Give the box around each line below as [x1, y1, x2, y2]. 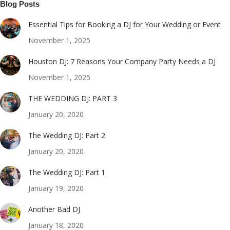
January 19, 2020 [28, 183, 84, 193]
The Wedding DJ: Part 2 [28, 130, 105, 140]
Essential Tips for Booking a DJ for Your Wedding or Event [28, 20, 221, 29]
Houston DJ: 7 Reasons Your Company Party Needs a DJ [28, 56, 216, 66]
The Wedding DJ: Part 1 [28, 167, 105, 177]
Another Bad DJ [28, 204, 80, 214]
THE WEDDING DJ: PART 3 [28, 93, 117, 103]
